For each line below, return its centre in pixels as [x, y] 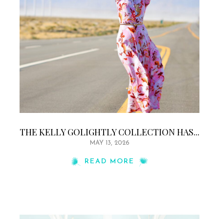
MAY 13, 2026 [109, 143]
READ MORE [109, 161]
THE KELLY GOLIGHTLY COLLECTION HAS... [109, 132]
